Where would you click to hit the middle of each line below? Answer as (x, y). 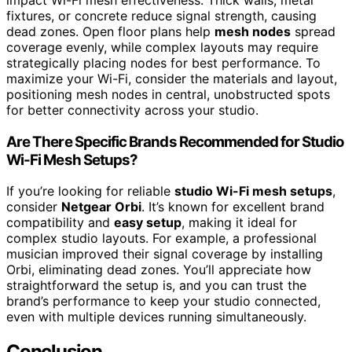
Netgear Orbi (101, 207)
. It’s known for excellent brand (233, 207)
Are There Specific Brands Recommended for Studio (175, 141)
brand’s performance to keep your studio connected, (163, 301)
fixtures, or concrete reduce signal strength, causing (161, 15)
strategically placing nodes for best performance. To (163, 62)
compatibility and (60, 223)
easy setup (148, 223)
